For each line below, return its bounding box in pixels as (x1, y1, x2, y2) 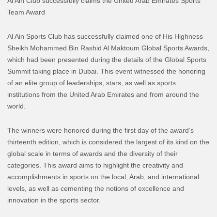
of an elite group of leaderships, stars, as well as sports (7, 78, 176, 87)
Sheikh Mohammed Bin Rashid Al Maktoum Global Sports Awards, (7, 44, 209, 52)
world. (7, 102, 26, 110)
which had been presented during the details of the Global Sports (7, 55, 206, 63)
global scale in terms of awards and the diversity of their (7, 149, 178, 157)
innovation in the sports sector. (7, 196, 101, 204)
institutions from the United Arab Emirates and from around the (7, 90, 199, 98)
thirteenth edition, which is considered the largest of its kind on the (7, 138, 209, 146)
